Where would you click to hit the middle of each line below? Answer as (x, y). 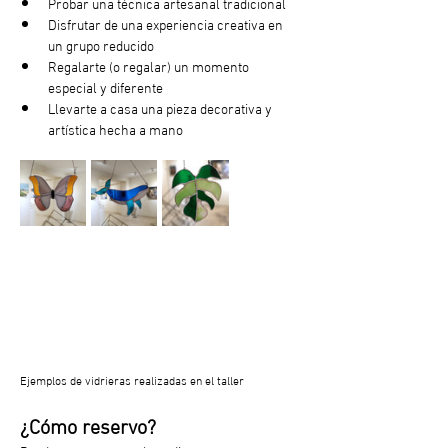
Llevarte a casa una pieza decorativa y (161, 107)
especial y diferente (105, 86)
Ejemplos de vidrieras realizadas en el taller (132, 378)
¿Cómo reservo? (88, 424)
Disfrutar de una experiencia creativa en (167, 23)
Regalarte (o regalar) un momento (150, 65)
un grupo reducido (101, 44)
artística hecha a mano (115, 128)
